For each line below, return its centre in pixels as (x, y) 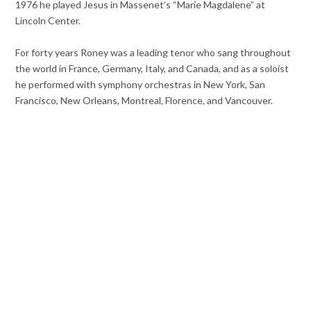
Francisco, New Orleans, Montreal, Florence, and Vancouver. (144, 101)
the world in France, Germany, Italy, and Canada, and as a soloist (152, 69)
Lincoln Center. (48, 21)
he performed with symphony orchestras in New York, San (141, 85)
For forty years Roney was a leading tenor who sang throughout (153, 53)
